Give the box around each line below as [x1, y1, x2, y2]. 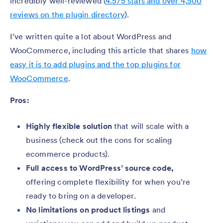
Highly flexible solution [26, 120, 112, 131]
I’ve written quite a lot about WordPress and [10, 31, 172, 41]
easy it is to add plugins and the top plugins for [10, 59, 181, 69]
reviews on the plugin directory [10, 9, 124, 19]
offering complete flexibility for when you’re [26, 176, 191, 187]
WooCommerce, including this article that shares [10, 45, 191, 55]
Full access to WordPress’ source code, [26, 162, 174, 173]
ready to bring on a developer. [26, 190, 136, 201]
